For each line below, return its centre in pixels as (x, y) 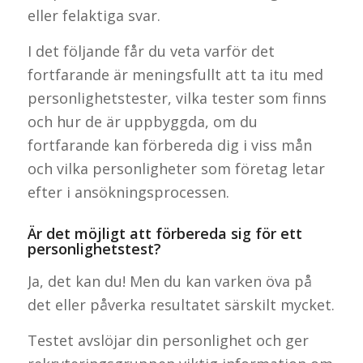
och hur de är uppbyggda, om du (142, 122)
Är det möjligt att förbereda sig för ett (164, 234)
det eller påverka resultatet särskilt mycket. (181, 304)
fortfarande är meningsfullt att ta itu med (175, 75)
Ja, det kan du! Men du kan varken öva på (169, 281)
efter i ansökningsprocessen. (128, 192)
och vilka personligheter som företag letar (176, 169)
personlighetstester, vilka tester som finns (177, 98)
